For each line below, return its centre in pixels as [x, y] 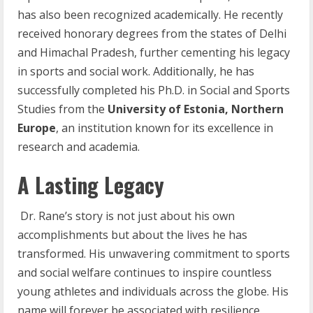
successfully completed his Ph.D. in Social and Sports [154, 90]
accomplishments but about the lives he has [132, 235]
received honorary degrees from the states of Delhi [152, 34]
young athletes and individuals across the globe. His [153, 292]
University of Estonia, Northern [196, 109]
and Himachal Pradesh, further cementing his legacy [154, 53]
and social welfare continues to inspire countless [145, 273]
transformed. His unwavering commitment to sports [154, 254]
